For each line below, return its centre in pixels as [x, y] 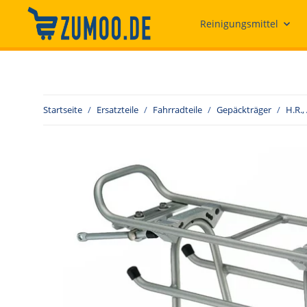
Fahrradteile [177, 110]
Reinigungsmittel [239, 24]
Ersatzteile [118, 110]
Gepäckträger [244, 110]
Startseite [63, 110]
